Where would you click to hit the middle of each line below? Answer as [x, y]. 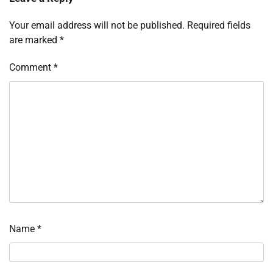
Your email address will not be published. [97, 26]
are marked [34, 40]
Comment [31, 68]
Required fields [219, 26]
